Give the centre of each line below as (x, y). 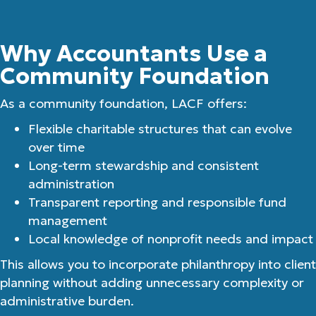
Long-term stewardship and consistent (144, 165)
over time (56, 147)
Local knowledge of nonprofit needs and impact (171, 239)
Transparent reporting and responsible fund (157, 202)
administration (71, 184)
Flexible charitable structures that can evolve (160, 129)
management (68, 220)
